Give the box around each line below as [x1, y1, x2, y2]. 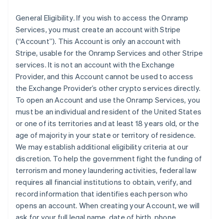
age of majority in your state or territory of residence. [16, 130, 196, 140]
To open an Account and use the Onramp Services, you [16, 95, 200, 105]
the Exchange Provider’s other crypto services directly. [16, 83, 201, 93]
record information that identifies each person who [16, 189, 188, 198]
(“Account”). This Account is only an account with [16, 36, 180, 46]
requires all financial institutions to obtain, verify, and [16, 177, 192, 187]
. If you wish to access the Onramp [73, 13, 189, 22]
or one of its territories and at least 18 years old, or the [16, 118, 199, 128]
